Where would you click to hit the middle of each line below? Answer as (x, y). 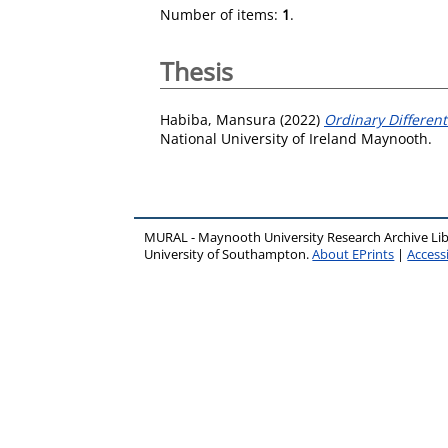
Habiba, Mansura (218, 119)
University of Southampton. (228, 254)
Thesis (196, 71)
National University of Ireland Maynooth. (296, 138)
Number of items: (221, 14)
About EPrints (353, 254)
